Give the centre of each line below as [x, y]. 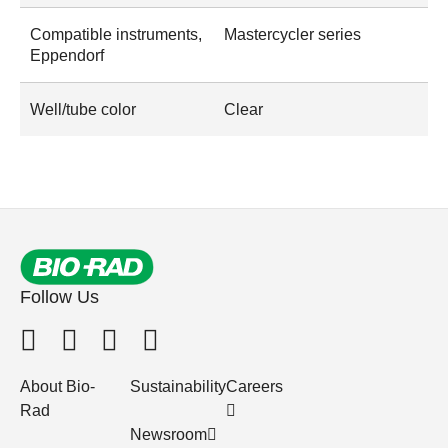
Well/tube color [83, 109]
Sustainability [178, 386]
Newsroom [168, 434]
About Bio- [57, 386]
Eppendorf [67, 55]
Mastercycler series [292, 34]
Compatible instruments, [116, 34]
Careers [254, 386]
